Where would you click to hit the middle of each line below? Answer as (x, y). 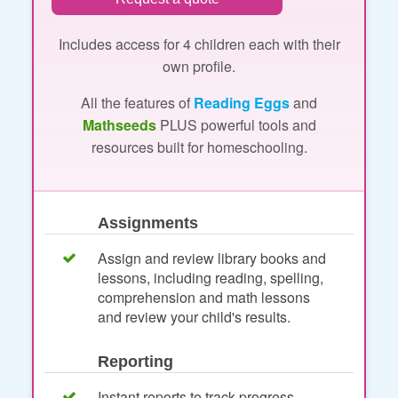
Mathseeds (119, 124)
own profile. (199, 66)
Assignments (148, 223)
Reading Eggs (242, 102)
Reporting (135, 361)
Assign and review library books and (212, 258)
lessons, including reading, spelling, (211, 277)
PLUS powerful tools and (236, 124)
